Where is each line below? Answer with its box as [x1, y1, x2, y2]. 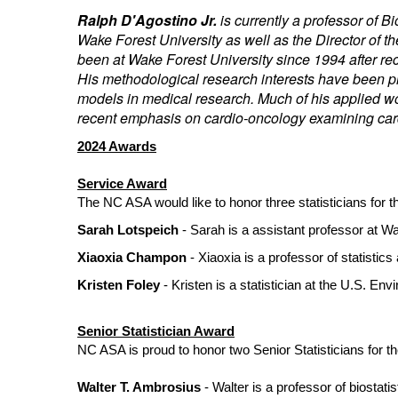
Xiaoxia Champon [77, 251, 187, 265]
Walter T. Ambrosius [77, 380, 201, 394]
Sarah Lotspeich [77, 223, 179, 237]
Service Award [77, 177, 167, 191]
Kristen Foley [77, 278, 160, 292]
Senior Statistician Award [77, 324, 235, 338]
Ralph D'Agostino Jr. [77, 10, 217, 30]
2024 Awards [77, 139, 156, 154]
